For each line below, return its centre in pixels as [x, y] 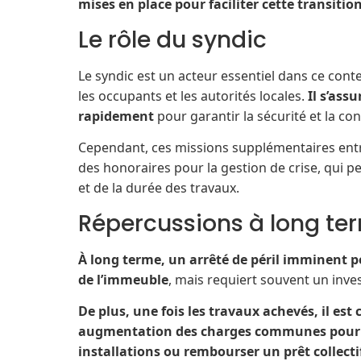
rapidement [116, 116]
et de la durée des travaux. [159, 188]
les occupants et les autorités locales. [193, 95]
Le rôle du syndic [172, 39]
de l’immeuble [123, 279]
